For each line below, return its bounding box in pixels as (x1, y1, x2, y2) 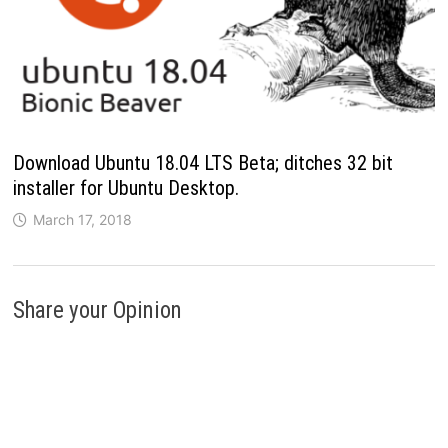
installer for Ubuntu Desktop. (13, 176, 240, 201)
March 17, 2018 (33, 211, 133, 229)
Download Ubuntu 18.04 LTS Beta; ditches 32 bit (13, 151, 394, 176)
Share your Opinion (13, 297, 183, 325)
